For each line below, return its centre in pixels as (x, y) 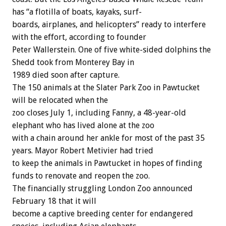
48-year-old (165, 113)
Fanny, (124, 113)
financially (47, 189)
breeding (93, 214)
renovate (61, 176)
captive (62, 214)
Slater (107, 88)
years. (22, 151)
